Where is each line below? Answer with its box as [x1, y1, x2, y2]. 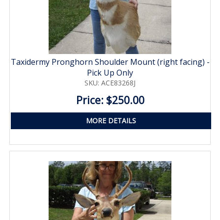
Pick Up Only [87, 67, 133, 78]
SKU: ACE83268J [84, 78, 136, 87]
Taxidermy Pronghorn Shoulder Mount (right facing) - [10, 56, 210, 67]
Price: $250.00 [76, 93, 144, 107]
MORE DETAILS [86, 115, 136, 125]
